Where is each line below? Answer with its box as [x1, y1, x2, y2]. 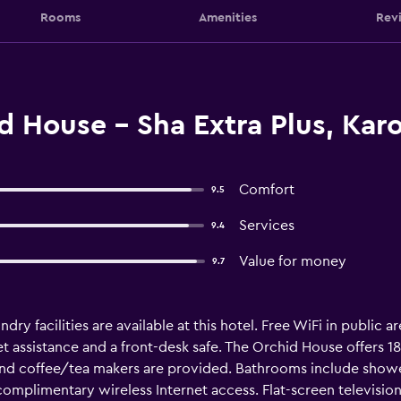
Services [238, 218, 294, 233]
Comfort [238, 183, 294, 197]
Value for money [238, 254, 346, 269]
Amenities [199, 11, 257, 24]
